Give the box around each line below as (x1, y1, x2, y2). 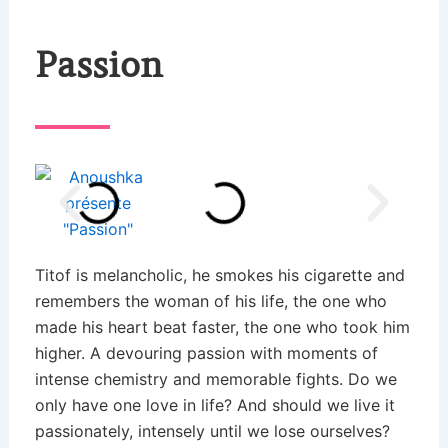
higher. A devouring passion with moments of (34, 343, 378, 364)
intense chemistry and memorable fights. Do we (34, 369, 397, 390)
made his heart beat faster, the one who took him (34, 317, 410, 338)
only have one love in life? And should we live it (34, 395, 395, 416)
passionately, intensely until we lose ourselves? (34, 421, 390, 442)
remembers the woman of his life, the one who (34, 291, 387, 312)
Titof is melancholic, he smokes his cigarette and (34, 265, 405, 286)
